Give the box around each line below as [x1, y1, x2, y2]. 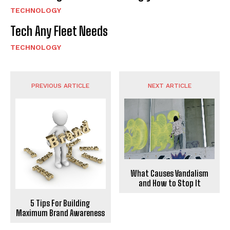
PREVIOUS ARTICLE [31, 82, 90, 90]
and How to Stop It [138, 178, 201, 188]
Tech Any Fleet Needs [10, 24, 108, 39]
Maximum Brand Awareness [16, 208, 105, 218]
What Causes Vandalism [130, 168, 209, 178]
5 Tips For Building [30, 198, 91, 208]
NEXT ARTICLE [147, 82, 191, 90]
